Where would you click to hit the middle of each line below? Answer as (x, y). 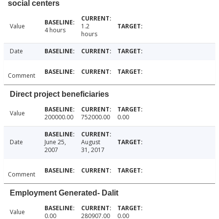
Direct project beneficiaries (59, 94)
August (90, 142)
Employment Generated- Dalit (64, 193)
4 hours (55, 30)
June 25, (55, 142)
